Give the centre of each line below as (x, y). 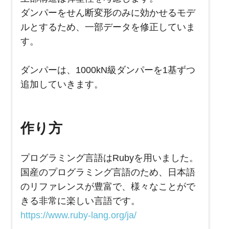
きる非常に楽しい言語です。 (80, 201)
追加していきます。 (62, 85)
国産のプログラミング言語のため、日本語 (108, 173)
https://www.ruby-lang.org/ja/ (78, 215)
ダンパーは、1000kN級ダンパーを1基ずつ (108, 70)
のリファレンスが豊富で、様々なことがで (108, 187)
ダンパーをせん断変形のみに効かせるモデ (108, 13)
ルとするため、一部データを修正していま (108, 27)
